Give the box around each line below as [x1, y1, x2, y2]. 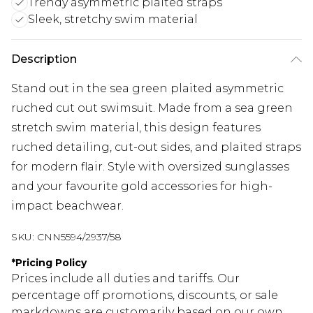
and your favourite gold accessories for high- [11, 180, 272, 194]
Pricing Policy [15, 256, 87, 270]
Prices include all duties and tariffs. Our [11, 272, 240, 286]
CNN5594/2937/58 [37, 231, 122, 244]
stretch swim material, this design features [11, 121, 261, 135]
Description [11, 52, 77, 66]
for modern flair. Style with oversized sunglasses [11, 160, 289, 174]
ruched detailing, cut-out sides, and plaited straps [11, 140, 301, 154]
